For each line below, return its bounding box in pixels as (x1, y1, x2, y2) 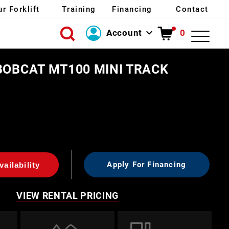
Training (61, 4, 96, 14)
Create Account (88, 73, 147, 82)
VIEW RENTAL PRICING (16, 190, 119, 201)
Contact (176, 4, 209, 14)
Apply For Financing (107, 160, 187, 170)
